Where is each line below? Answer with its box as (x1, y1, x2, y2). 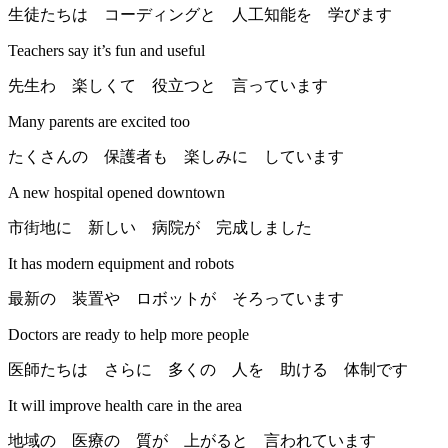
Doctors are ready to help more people (8, 326, 249, 344)
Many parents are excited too (8, 113, 190, 131)
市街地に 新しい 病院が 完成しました (8, 219, 312, 237)
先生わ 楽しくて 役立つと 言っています (8, 77, 328, 95)
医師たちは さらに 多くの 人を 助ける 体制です (8, 361, 408, 379)
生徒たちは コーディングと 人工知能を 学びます (8, 6, 392, 24)
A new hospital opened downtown (8, 184, 225, 202)
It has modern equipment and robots (8, 255, 234, 273)
